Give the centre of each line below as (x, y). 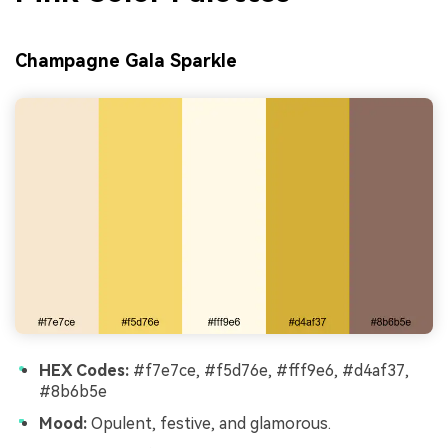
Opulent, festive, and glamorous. (209, 423)
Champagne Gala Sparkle (126, 60)
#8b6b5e (73, 392)
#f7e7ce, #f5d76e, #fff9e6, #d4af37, (269, 371)
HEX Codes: (84, 371)
